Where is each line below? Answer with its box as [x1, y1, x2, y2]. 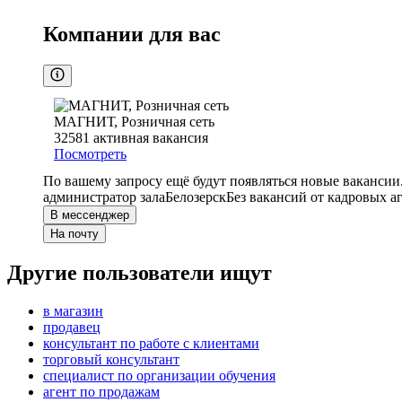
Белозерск [165, 189, 226, 205]
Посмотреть [54, 146, 127, 162]
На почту [50, 227, 99, 241]
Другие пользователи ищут [7, 261, 272, 285]
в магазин [43, 303, 103, 319]
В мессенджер [50, 208, 129, 223]
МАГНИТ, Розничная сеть [54, 114, 214, 130]
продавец [43, 319, 100, 336]
